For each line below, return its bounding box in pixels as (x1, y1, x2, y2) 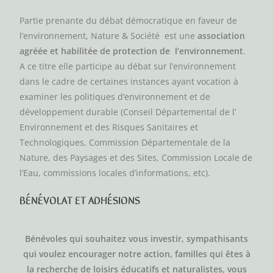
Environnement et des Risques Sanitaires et (19, 121, 199, 133)
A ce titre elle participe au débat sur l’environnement (19, 60, 236, 73)
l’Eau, (19, 167, 44, 179)
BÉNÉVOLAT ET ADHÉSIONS (19, 191, 141, 208)
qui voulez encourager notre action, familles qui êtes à (23, 248, 250, 260)
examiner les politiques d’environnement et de (19, 91, 211, 103)
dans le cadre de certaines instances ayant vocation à (19, 76, 239, 88)
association (197, 30, 246, 42)
